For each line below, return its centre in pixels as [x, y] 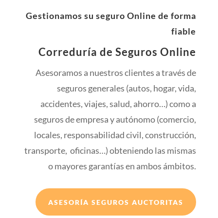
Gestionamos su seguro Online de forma [111, 16]
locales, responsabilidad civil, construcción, [115, 135]
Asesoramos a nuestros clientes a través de [116, 73]
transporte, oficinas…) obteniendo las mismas [110, 151]
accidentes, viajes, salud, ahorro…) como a [118, 104]
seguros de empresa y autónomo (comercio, [115, 119]
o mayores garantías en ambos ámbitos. [122, 166]
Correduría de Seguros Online [118, 52]
